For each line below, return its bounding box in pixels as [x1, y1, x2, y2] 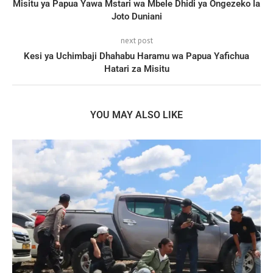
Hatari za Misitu [104, 63, 169, 75]
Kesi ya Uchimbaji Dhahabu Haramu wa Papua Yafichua [24, 51, 249, 62]
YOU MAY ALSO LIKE [90, 109, 183, 121]
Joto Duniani [111, 11, 162, 23]
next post [120, 35, 153, 46]
